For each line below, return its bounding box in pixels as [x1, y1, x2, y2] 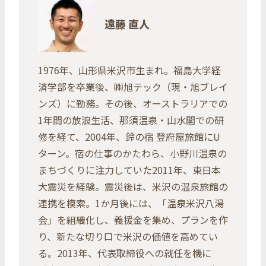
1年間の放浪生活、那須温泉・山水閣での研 [38, 112, 224, 127]
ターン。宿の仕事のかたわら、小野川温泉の [38, 145, 227, 160]
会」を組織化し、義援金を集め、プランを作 [38, 212, 228, 227]
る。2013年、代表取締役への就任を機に [38, 245, 211, 260]
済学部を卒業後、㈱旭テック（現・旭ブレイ [38, 79, 228, 94]
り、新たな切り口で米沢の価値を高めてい [38, 229, 218, 243]
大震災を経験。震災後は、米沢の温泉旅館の [38, 179, 228, 194]
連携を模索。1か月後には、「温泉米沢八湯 [38, 195, 224, 210]
